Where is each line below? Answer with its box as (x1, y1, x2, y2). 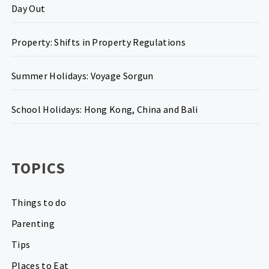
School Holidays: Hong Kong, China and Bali (11, 103, 198, 115)
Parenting (11, 217, 55, 229)
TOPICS (11, 158, 66, 178)
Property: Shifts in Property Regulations (11, 36, 186, 48)
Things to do (11, 196, 66, 208)
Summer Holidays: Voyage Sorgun (11, 70, 154, 82)
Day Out (11, 2, 46, 14)
